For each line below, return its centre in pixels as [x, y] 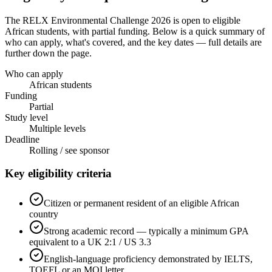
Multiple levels [57, 128]
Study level [26, 117]
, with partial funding [107, 31]
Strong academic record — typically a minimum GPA [146, 231]
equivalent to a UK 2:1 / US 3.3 [90, 242]
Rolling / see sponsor [69, 150]
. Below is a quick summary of [206, 31]
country [44, 214]
